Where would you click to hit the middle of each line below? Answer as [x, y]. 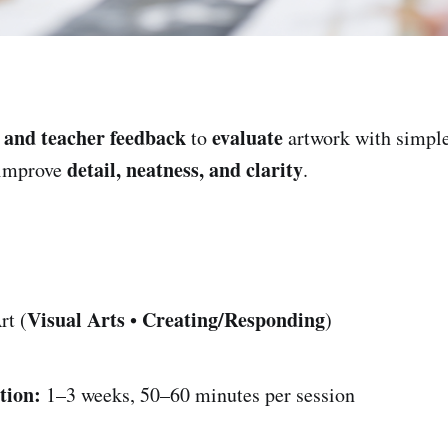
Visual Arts [76, 319]
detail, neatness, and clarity [185, 169]
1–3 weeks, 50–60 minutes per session [198, 394]
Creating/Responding [233, 319]
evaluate [247, 137]
